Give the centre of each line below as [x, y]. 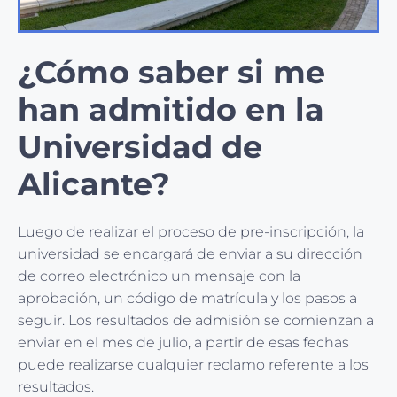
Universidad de [140, 147]
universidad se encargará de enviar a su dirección [190, 254]
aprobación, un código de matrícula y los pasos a [187, 299]
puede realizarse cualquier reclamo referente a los [193, 365]
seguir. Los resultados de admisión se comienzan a [196, 321]
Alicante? [94, 184]
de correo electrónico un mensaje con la [159, 276]
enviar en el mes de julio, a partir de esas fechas [183, 343]
